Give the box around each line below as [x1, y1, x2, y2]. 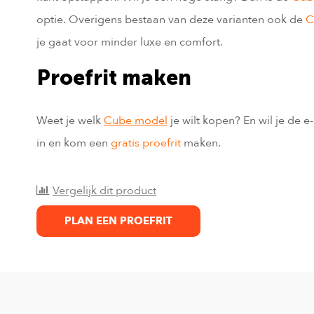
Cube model [104, 112, 168, 128]
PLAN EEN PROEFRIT [64, 214, 172, 228]
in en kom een [36, 135, 111, 151]
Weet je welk [36, 112, 104, 128]
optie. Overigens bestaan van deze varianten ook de [36, 11, 306, 27]
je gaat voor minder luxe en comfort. [36, 34, 223, 50]
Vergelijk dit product [53, 183, 156, 199]
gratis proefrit [111, 135, 181, 151]
